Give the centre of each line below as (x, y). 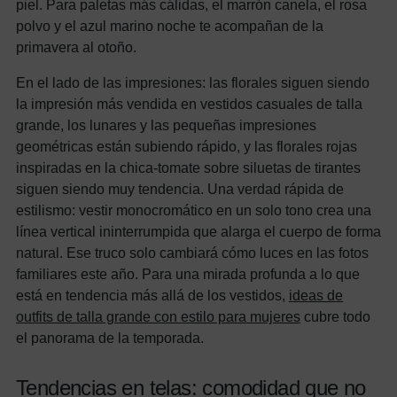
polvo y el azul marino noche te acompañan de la (170, 25)
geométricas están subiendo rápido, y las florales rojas (187, 146)
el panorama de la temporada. (110, 337)
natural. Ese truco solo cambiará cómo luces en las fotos (192, 252)
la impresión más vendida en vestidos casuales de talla (189, 103)
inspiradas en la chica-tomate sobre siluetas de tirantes (188, 167)
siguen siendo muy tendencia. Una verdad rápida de (180, 188)
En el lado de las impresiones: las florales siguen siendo (193, 82)
